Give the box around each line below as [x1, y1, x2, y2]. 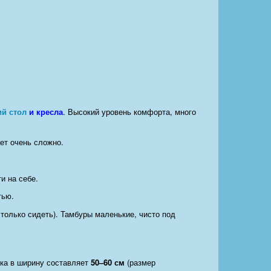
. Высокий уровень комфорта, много [63, 106, 196, 118]
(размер [125, 256, 155, 269]
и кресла [29, 106, 63, 118]
